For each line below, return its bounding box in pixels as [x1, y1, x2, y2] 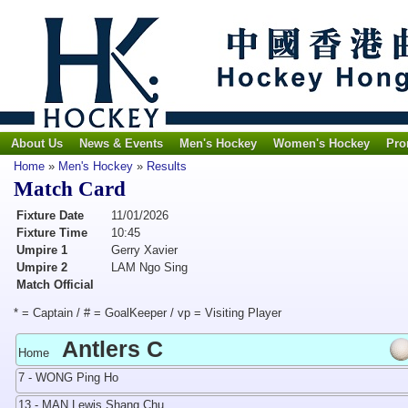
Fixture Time [16, 226, 87, 240]
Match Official [16, 278, 94, 291]
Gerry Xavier [111, 243, 178, 257]
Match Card [14, 178, 126, 200]
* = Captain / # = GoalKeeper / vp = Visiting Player [14, 306, 281, 320]
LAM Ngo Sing [111, 260, 188, 274]
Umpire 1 [16, 243, 67, 257]
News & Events [79, 137, 163, 150]
